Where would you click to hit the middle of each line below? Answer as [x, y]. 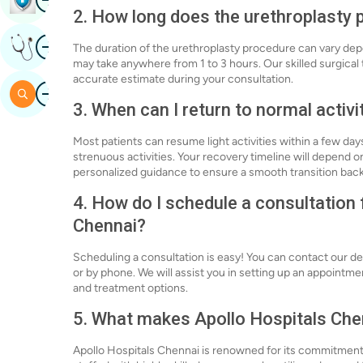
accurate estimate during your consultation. [183, 79]
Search [57, 94]
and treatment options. [130, 288]
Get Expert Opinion [92, 47]
